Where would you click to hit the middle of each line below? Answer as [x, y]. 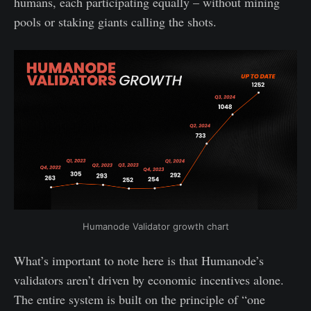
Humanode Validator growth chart [155, 226]
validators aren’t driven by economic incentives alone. [149, 280]
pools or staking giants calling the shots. [115, 22]
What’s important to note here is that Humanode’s [139, 261]
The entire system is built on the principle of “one [140, 300]
